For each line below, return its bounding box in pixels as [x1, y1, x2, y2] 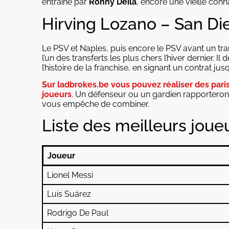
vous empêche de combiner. [42, 99, 149, 109]
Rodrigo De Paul [47, 208, 108, 218]
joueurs [42, 89, 72, 100]
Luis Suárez [47, 189, 91, 199]
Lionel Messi [47, 170, 93, 180]
